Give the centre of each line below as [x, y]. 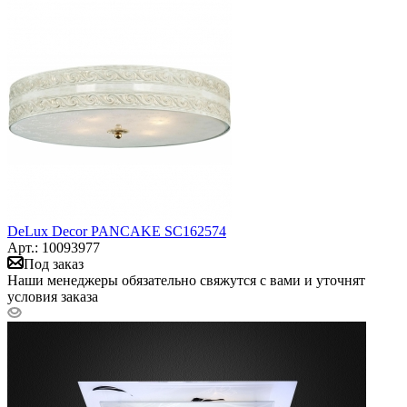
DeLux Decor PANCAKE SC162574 [117, 231]
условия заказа [53, 296]
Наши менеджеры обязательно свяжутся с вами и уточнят [186, 280]
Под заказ [54, 263]
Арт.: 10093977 [54, 247]
